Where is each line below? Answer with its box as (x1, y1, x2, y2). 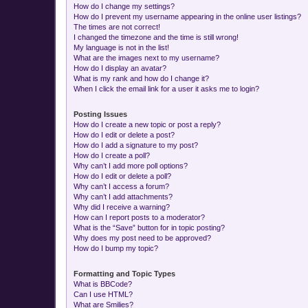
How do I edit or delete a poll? (74, 171, 171, 180)
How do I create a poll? (74, 151, 150, 159)
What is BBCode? (74, 279, 132, 288)
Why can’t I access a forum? (74, 181, 169, 190)
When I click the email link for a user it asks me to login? (74, 84, 259, 93)
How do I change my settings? (74, 1, 175, 10)
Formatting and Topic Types (74, 269, 175, 278)
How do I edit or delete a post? (74, 130, 175, 139)
